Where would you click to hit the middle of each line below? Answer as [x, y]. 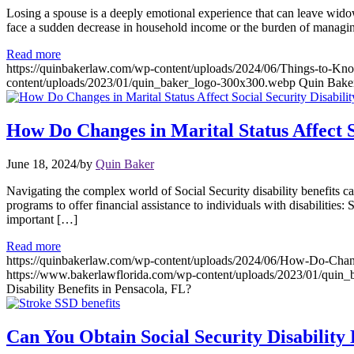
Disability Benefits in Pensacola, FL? [99, 288]
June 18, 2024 [41, 164]
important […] [42, 219]
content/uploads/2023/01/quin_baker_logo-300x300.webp [151, 82]
